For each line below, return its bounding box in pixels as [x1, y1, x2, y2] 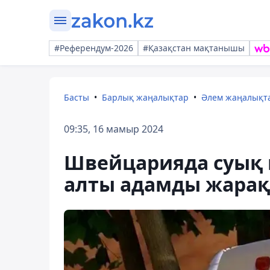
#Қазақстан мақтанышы [143, 42, 245, 54]
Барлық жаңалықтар [102, 92, 189, 103]
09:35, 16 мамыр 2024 [64, 122, 163, 136]
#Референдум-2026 [54, 42, 133, 54]
